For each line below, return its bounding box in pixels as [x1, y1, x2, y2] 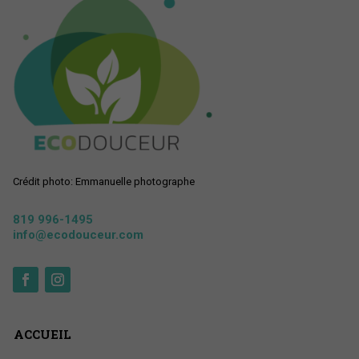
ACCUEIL [13, 326, 71, 343]
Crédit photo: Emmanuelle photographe [12, 175, 195, 188]
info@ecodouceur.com [12, 228, 143, 243]
